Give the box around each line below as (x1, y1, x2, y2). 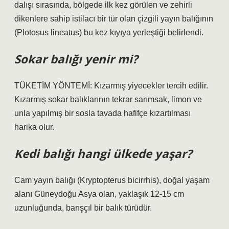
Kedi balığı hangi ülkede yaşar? (14, 146, 192, 162)
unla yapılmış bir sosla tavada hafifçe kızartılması (14, 109, 191, 118)
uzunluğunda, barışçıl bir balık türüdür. (14, 203, 152, 212)
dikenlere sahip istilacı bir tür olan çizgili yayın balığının (14, 14, 213, 23)
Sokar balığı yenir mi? (14, 51, 138, 67)
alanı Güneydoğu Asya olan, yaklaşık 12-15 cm (14, 190, 184, 198)
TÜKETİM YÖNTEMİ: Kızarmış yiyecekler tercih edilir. (14, 81, 208, 90)
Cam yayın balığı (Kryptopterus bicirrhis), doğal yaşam (14, 176, 210, 185)
